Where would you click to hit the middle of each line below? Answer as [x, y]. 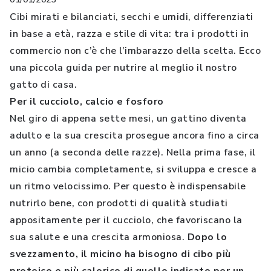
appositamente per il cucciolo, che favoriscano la [126, 220]
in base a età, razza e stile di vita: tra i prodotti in [129, 34]
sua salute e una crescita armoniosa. [99, 237]
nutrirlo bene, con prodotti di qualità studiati [119, 203]
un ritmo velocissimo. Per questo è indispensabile [128, 186]
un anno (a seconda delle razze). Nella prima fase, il [133, 152]
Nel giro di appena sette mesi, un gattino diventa [128, 119]
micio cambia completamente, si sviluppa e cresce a [133, 169]
